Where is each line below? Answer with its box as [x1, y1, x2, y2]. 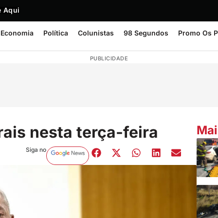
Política [43, 29, 68, 37]
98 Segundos [124, 29, 168, 37]
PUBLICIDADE [90, 55, 128, 62]
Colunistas [78, 29, 114, 37]
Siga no [25, 145, 46, 153]
